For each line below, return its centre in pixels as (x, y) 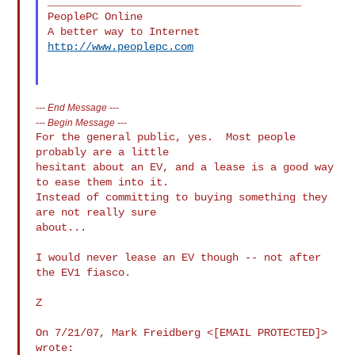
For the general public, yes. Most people (166, 137)
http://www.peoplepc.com (121, 46)
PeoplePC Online (95, 16)
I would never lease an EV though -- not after (179, 257)
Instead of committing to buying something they (182, 197)
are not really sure (96, 212)
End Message (78, 107)
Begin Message (82, 122)
